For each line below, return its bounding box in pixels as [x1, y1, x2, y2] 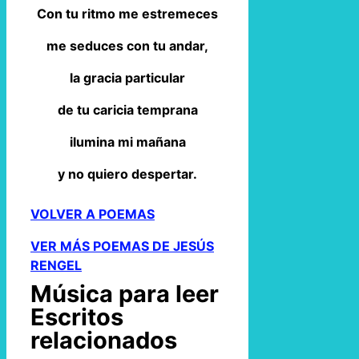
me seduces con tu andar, [46, 38, 209, 54]
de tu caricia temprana [57, 102, 198, 119]
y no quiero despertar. [58, 166, 198, 183]
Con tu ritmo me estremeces [37, 6, 219, 22]
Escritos [30, 303, 123, 332]
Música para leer [30, 280, 219, 309]
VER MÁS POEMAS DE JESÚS [30, 237, 214, 254]
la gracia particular [70, 70, 186, 87]
